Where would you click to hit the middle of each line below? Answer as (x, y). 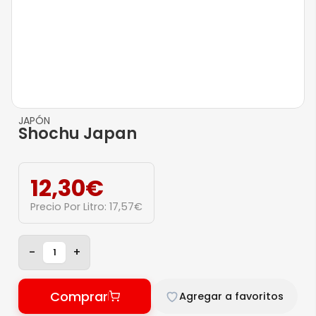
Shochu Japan (78, 133)
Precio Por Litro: (70, 207)
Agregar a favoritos (231, 296)
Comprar (79, 296)
